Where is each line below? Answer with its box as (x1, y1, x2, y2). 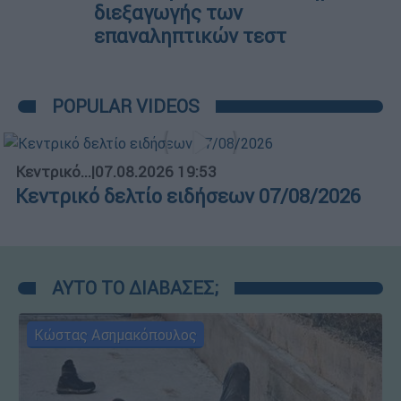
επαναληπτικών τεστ (94, 24, 286, 49)
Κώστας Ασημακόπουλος (34, 325, 197, 344)
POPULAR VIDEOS (52, 95, 200, 118)
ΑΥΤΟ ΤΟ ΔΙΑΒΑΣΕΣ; (52, 276, 218, 299)
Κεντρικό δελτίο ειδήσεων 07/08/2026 (15, 183, 361, 209)
